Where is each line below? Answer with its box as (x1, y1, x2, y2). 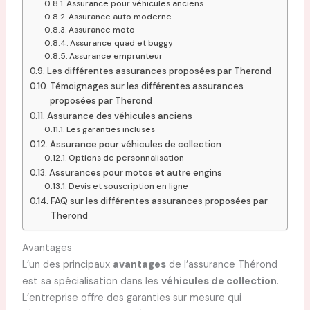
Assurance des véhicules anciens (46, 109, 192, 122)
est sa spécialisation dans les (21, 275, 161, 289)
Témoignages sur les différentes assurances (49, 80, 244, 92)
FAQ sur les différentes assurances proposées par (50, 194, 268, 207)
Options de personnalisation (69, 152, 185, 163)
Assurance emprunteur (69, 50, 163, 62)
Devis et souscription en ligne (69, 180, 189, 192)
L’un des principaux (21, 258, 113, 272)
